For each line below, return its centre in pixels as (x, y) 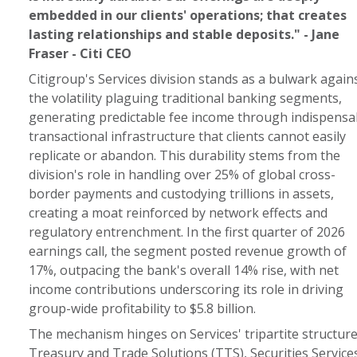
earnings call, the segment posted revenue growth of (187, 251)
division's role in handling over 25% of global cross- (182, 175)
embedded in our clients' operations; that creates (187, 15)
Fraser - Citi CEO (80, 53)
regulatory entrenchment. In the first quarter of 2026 (186, 232)
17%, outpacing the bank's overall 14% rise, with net (183, 270)
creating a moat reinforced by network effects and (178, 213)
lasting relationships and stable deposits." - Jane (184, 34)
